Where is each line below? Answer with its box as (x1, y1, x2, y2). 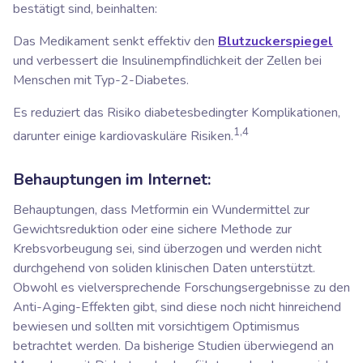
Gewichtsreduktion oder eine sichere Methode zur (13, 220, 292, 238)
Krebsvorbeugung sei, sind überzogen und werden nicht (13, 239, 322, 258)
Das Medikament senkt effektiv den (13, 32, 218, 51)
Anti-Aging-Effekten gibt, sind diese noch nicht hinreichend (13, 297, 341, 316)
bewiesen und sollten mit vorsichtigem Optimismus (13, 317, 300, 335)
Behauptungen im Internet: (13, 168, 211, 190)
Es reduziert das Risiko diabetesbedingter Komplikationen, (13, 104, 340, 122)
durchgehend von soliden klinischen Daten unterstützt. (13, 258, 315, 277)
